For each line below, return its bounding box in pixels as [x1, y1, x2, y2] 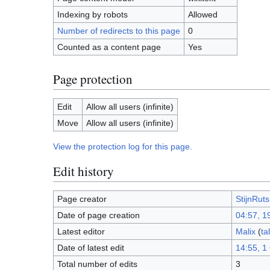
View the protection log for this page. [53, 142, 192, 152]
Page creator [57, 194, 107, 204]
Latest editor [57, 227, 105, 237]
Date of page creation [57, 210, 140, 221]
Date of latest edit [57, 243, 124, 253]
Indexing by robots [57, 10, 128, 20]
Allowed [187, 10, 218, 20]
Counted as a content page [57, 42, 161, 52]
